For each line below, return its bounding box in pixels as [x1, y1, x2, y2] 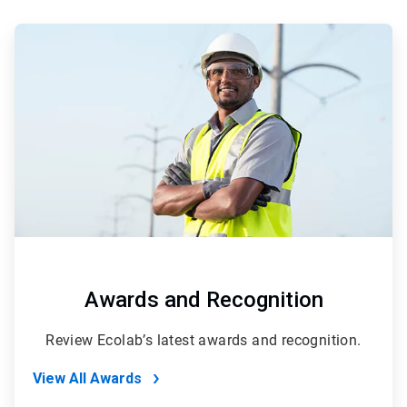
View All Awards [33, 369, 142, 387]
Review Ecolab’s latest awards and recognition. [45, 331, 362, 349]
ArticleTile [203, 24, 257, 39]
